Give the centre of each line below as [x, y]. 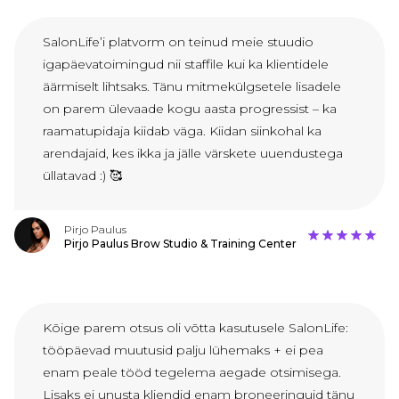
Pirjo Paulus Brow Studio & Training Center [180, 244]
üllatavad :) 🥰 [82, 176]
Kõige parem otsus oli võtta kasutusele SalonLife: [195, 328]
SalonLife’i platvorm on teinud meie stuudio [178, 42]
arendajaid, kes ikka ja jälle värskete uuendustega [193, 154]
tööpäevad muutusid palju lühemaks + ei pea [183, 350]
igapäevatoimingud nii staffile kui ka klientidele [186, 65]
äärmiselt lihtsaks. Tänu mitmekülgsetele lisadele [192, 87]
